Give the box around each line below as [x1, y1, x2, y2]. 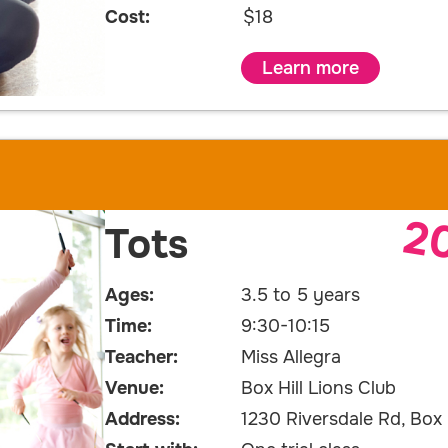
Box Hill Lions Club [240, 377, 396, 400]
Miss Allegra [240, 346, 341, 369]
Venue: [105, 377, 164, 400]
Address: [105, 408, 180, 431]
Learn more [261, 57, 359, 80]
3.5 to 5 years [240, 284, 360, 307]
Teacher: [105, 346, 178, 369]
